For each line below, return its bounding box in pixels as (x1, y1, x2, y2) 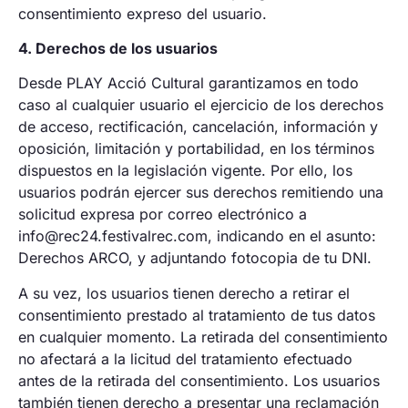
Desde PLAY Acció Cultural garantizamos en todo (18, 74, 359, 93)
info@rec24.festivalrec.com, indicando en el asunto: (18, 227, 376, 246)
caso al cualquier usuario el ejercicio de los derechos (18, 96, 383, 115)
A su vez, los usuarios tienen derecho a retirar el (18, 283, 350, 302)
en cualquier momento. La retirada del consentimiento (18, 327, 388, 346)
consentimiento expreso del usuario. (18, 4, 267, 23)
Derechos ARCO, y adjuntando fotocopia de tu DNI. (18, 249, 372, 268)
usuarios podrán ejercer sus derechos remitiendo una (18, 183, 383, 202)
